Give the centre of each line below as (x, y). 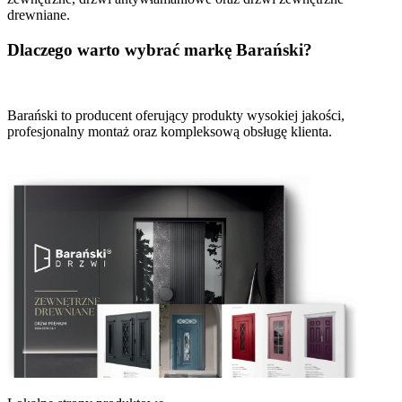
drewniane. (39, 15)
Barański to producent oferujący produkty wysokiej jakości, (176, 115)
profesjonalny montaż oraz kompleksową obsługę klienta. (170, 131)
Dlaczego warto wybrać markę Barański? (160, 50)
